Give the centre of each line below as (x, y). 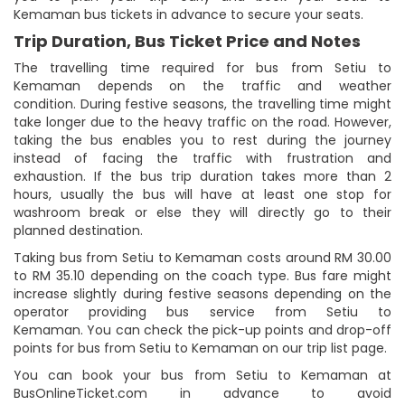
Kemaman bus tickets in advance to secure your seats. (188, 14)
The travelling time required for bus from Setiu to (202, 67)
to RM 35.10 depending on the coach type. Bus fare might (202, 275)
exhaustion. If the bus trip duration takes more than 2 (202, 176)
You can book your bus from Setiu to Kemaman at (202, 375)
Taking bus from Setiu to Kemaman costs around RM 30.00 (202, 257)
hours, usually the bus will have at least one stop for (202, 194)
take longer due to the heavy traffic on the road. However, (202, 122)
